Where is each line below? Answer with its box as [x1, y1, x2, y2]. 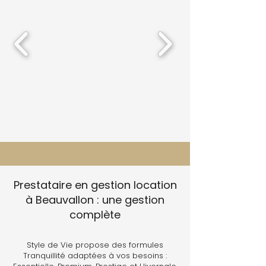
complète [69, 207, 121, 222]
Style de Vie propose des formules [27, 239, 163, 251]
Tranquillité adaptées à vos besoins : [23, 250, 167, 261]
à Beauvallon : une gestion [26, 192, 164, 207]
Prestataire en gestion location [13, 178, 177, 192]
